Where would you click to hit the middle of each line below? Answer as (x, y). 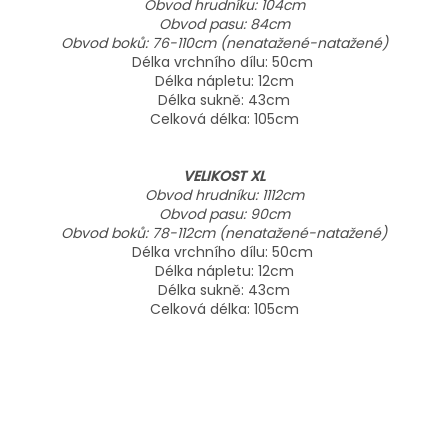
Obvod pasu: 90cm (224, 214)
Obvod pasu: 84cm (224, 24)
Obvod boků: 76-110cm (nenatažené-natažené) (224, 43)
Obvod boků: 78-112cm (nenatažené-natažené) (224, 233)
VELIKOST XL (224, 176)
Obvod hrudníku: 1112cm (224, 195)
